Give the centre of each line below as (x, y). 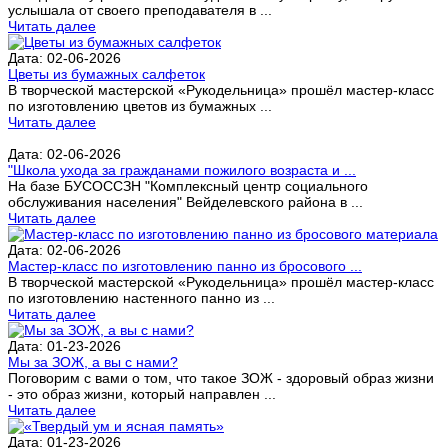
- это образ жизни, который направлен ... (142, 393)
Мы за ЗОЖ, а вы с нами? (93, 361)
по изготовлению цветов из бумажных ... (140, 105)
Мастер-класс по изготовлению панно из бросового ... (185, 265)
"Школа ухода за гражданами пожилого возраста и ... (182, 169)
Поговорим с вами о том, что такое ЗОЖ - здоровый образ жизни (221, 377)
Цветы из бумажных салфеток (106, 73)
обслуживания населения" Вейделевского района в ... (185, 201)
